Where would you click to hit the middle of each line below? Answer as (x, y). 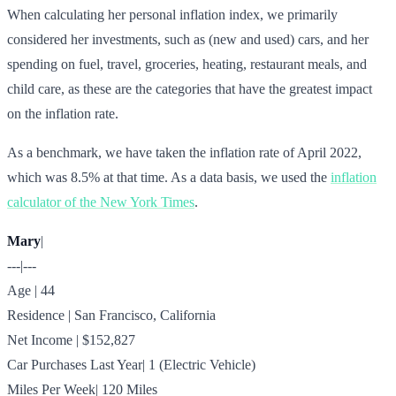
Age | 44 (31, 290)
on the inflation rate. (63, 113)
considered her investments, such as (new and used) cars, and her (188, 39)
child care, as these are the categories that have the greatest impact (190, 88)
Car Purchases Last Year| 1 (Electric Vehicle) (131, 364)
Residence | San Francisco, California (111, 315)
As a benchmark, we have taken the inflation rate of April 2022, (184, 152)
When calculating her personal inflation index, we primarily (172, 14)
